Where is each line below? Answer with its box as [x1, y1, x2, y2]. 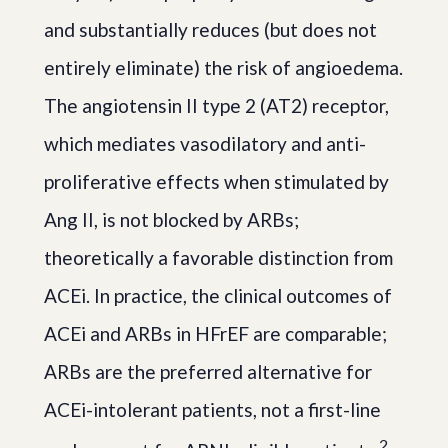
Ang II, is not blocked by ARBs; [44, 208, 299, 232]
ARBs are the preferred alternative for [44, 360, 372, 384]
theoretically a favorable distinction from [44, 246, 393, 270]
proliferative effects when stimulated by [44, 170, 389, 194]
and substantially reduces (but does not [44, 18, 377, 42]
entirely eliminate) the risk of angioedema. [44, 56, 403, 80]
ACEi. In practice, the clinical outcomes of [44, 284, 392, 308]
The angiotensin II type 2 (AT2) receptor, [44, 94, 389, 118]
